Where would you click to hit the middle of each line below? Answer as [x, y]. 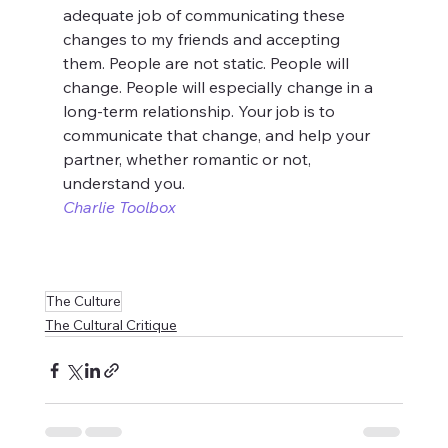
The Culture [83, 301]
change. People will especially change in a [219, 87]
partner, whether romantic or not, [188, 159]
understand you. [123, 183]
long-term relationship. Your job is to [200, 111]
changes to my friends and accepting [203, 39]
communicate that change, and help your [218, 135]
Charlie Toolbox [119, 207]
